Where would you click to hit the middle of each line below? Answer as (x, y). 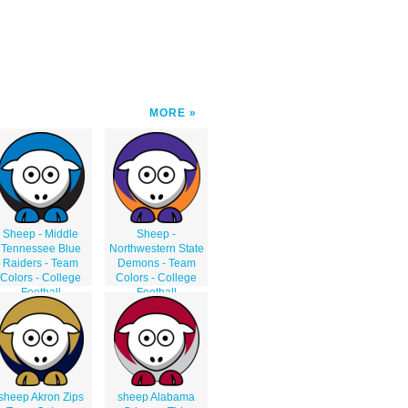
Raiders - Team (41, 263)
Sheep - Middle (41, 234)
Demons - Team (156, 263)
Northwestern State (156, 248)
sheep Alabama (156, 397)
